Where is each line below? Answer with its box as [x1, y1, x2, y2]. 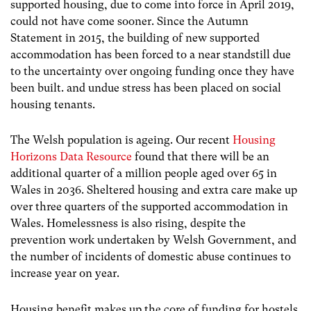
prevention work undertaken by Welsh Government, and [10, 233, 296, 247]
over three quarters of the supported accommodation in [10, 200, 288, 214]
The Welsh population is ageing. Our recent [10, 133, 233, 147]
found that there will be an [135, 150, 269, 164]
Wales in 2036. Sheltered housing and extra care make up [10, 183, 297, 197]
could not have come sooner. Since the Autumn [10, 15, 249, 28]
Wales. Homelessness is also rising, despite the [10, 217, 246, 230]
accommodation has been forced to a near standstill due [10, 48, 291, 62]
